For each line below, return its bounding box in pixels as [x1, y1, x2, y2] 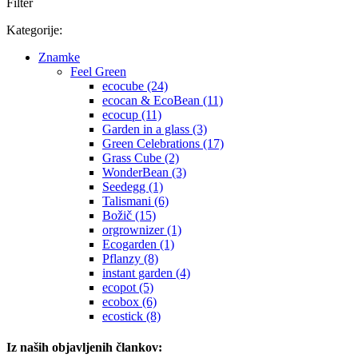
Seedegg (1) [102, 179, 163, 193]
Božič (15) [102, 208, 156, 222]
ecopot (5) [102, 280, 153, 294]
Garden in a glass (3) [102, 121, 207, 136]
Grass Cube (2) [102, 150, 179, 165]
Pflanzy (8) [102, 251, 158, 265]
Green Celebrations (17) [102, 136, 224, 150]
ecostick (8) [102, 308, 161, 323]
